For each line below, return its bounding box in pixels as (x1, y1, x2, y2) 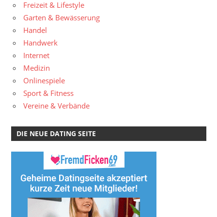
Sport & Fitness (23, 88, 74, 98)
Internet (23, 50, 49, 60)
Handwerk (23, 37, 58, 47)
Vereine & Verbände (23, 100, 90, 110)
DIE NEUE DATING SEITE (16, 129, 96, 139)
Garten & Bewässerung (23, 12, 100, 22)
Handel (23, 25, 47, 35)
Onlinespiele (23, 75, 65, 85)
